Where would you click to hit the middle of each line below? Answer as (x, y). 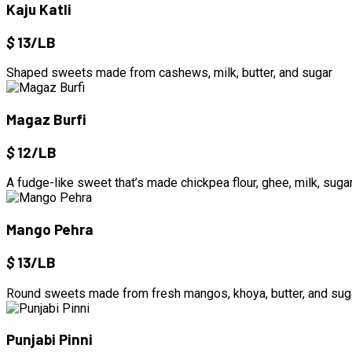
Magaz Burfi (46, 119)
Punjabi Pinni (49, 339)
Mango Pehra (50, 229)
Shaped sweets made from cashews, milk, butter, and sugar (169, 73)
